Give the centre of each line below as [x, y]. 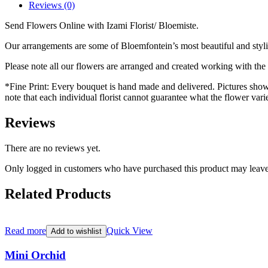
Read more [25, 231]
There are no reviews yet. [53, 148]
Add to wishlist [76, 231]
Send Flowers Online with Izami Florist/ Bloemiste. [102, 26]
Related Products [58, 194]
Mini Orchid [35, 255]
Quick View [130, 231]
